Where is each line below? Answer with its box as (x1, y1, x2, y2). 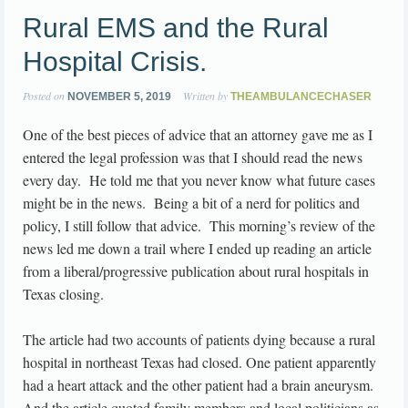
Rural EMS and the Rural (23, 13, 329, 43)
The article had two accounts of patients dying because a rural (23, 330, 375, 349)
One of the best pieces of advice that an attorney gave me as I (23, 125, 372, 144)
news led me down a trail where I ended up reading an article (23, 239, 372, 258)
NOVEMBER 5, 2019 (67, 90, 171, 103)
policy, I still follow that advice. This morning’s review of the (23, 216, 375, 235)
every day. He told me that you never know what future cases (23, 170, 375, 189)
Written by (180, 88, 230, 103)
